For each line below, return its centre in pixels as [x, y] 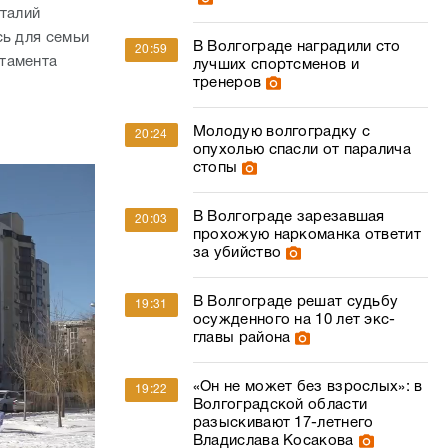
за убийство [237, 253]
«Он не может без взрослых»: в [307, 387]
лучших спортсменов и [275, 65]
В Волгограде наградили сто [296, 47]
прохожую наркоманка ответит [306, 235]
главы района [241, 338]
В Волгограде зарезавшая [288, 217]
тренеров [227, 83]
